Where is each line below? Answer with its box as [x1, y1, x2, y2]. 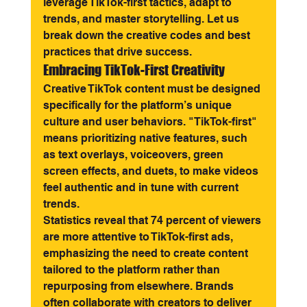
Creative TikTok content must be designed [42, 82, 263, 95]
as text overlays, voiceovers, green [42, 148, 226, 161]
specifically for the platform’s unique [42, 99, 234, 112]
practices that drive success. [42, 45, 192, 58]
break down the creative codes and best [42, 29, 253, 42]
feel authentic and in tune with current [42, 181, 241, 194]
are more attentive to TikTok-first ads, [42, 230, 236, 243]
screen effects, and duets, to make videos [42, 164, 261, 177]
